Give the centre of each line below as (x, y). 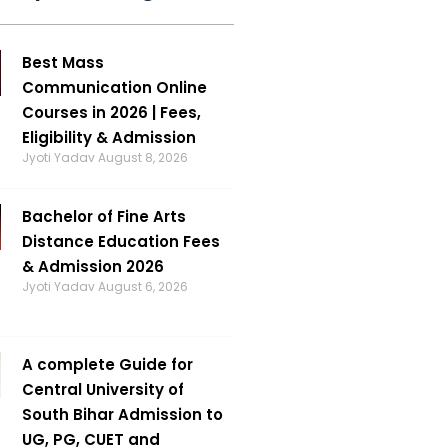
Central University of (102, 389)
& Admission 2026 (92, 266)
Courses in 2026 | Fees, (111, 112)
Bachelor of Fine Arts (103, 216)
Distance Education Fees (120, 241)
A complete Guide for (107, 364)
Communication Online (114, 87)
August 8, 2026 (142, 157)
